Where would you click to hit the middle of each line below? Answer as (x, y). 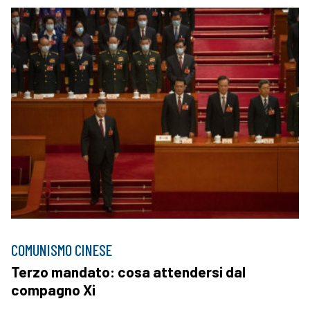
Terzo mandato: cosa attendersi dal (128, 271)
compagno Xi (53, 289)
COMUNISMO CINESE (62, 249)
